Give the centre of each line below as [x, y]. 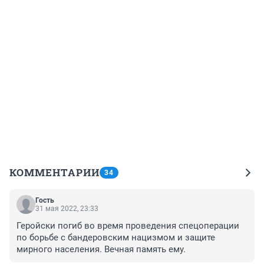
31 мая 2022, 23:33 [67, 208]
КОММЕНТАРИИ [55, 172]
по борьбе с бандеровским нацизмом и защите [116, 237]
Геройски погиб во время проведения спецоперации [128, 225]
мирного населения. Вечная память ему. [101, 249]
